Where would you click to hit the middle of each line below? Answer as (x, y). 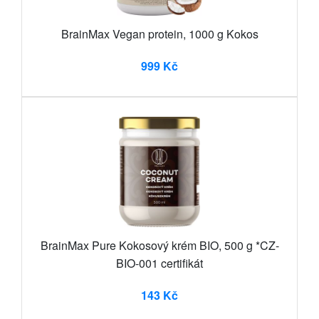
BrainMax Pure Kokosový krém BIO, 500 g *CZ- (159, 245)
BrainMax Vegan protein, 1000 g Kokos (159, 33)
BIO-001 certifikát (159, 263)
